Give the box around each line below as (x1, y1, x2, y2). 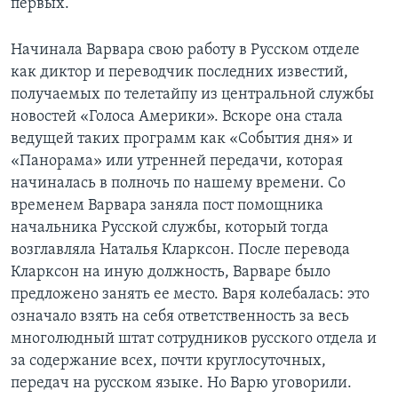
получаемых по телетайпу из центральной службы (11, 86, 374, 104)
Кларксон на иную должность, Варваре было (11, 264, 330, 282)
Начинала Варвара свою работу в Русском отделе (11, 42, 360, 60)
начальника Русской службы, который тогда (11, 219, 329, 237)
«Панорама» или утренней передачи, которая (11, 153, 343, 171)
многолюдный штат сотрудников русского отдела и (11, 330, 377, 348)
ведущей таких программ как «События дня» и (11, 131, 353, 148)
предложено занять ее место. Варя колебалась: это (11, 286, 370, 304)
